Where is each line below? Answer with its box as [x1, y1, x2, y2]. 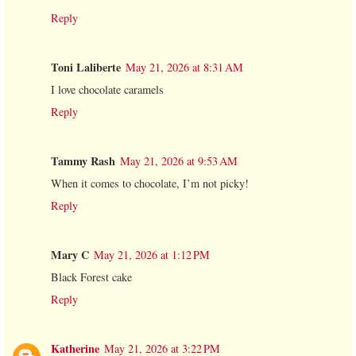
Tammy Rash [51, 153, 115, 170]
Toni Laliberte [51, 59, 121, 76]
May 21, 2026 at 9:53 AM [120, 153, 238, 169]
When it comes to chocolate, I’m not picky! [51, 176, 249, 192]
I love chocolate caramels [51, 82, 164, 98]
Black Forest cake [51, 269, 132, 285]
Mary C [51, 246, 89, 264]
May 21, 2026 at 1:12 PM [94, 247, 210, 263]
